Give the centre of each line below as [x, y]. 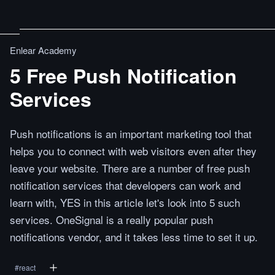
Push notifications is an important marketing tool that [131, 134]
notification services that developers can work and [125, 185]
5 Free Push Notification [123, 76]
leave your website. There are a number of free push [130, 168]
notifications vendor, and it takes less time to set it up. [134, 237]
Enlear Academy [43, 50]
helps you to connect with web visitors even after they [133, 151]
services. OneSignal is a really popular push [111, 219]
